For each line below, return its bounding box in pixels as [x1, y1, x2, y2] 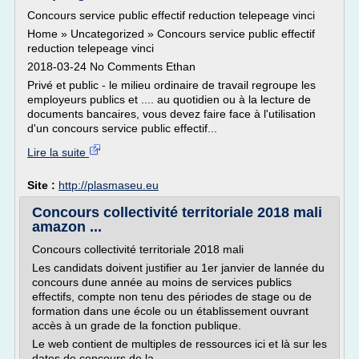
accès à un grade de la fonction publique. [32, 319, 241, 332]
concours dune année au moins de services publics [32, 276, 292, 288]
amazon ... [32, 219, 102, 235]
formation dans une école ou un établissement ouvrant [32, 305, 309, 317]
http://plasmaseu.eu [58, 179, 159, 192]
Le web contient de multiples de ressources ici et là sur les [32, 337, 327, 350]
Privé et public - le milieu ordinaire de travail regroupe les [27, 79, 316, 91]
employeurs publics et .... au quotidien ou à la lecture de [27, 93, 311, 106]
